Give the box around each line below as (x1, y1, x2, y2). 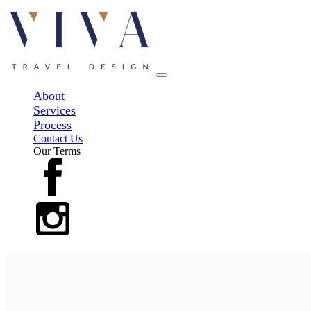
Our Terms (33, 145, 81, 157)
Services (33, 103, 76, 117)
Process (33, 118, 72, 132)
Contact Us (33, 133, 83, 144)
